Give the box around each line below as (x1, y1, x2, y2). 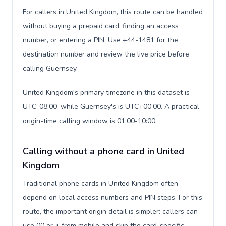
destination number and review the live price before (23, 49, 189, 59)
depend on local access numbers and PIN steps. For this (23, 193, 202, 202)
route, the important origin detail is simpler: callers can (23, 207, 198, 216)
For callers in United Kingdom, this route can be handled (23, 7, 203, 17)
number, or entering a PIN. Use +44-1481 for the (23, 35, 178, 45)
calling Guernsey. (23, 64, 78, 73)
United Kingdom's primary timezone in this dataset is (23, 88, 190, 97)
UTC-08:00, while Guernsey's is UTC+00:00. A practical (23, 102, 199, 111)
